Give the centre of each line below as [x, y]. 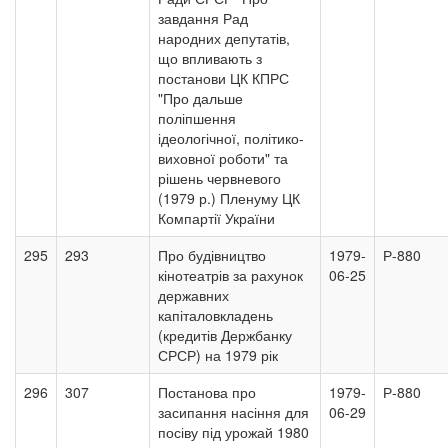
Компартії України [216, 218]
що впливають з [210, 58]
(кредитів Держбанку [225, 335]
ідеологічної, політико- [231, 138]
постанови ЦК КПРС [223, 78]
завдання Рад [203, 18]
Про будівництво [212, 255]
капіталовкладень [215, 315]
